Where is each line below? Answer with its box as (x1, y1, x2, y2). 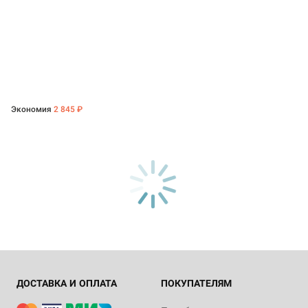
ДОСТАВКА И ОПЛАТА (16, 278, 117, 289)
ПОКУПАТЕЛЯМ (161, 278, 232, 289)
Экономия (11, 104, 54, 115)
